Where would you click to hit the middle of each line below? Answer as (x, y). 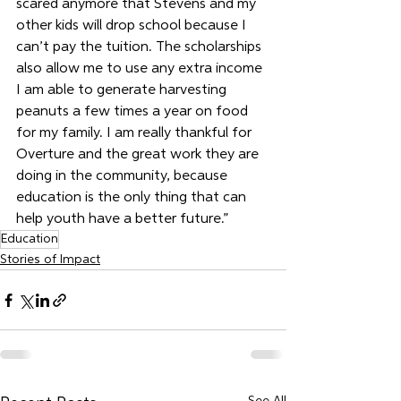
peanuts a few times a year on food (134, 112)
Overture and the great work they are (139, 155)
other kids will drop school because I (133, 26)
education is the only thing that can (133, 198)
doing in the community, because (124, 176)
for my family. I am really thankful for (136, 133)
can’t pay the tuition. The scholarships (141, 47)
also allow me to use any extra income (141, 69)
